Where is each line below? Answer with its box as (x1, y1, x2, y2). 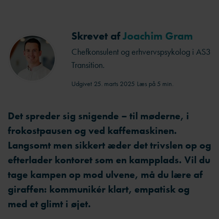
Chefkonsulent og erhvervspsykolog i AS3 (71, 46, 211, 57)
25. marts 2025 (94, 79, 135, 88)
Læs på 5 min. (137, 79, 174, 88)
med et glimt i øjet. (8, 197, 93, 210)
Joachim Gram (123, 29, 193, 43)
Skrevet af (71, 29, 123, 43)
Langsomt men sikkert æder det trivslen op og (8, 139, 211, 152)
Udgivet (71, 79, 92, 88)
